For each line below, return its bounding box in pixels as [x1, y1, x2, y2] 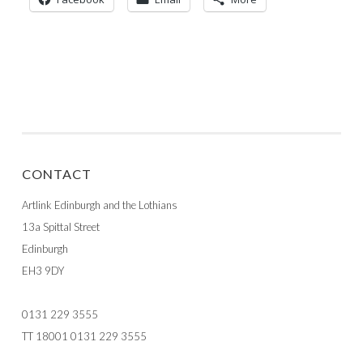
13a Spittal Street [22, 220, 100, 233]
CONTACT [22, 165, 92, 181]
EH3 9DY [22, 263, 64, 277]
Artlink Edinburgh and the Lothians [22, 198, 177, 211]
